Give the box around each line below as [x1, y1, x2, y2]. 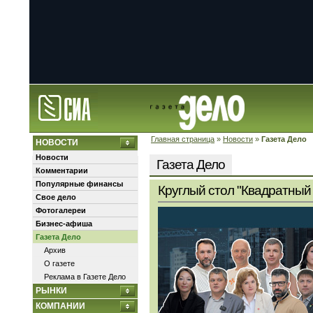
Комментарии [36, 166, 88, 175]
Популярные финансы [36, 180, 123, 188]
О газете [44, 259, 75, 268]
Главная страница [151, 135, 214, 143]
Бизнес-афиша [36, 219, 92, 228]
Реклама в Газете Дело [44, 272, 126, 281]
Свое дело [36, 193, 76, 201]
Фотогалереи [36, 206, 86, 214]
